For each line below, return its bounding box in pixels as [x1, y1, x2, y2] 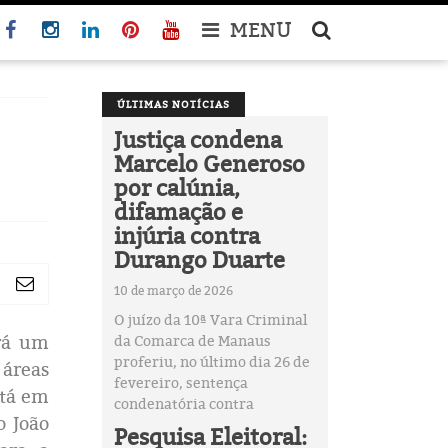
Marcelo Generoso [113, 148, 305, 179]
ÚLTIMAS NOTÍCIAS [116, 97, 230, 111]
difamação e [113, 196, 243, 227]
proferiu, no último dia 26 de [113, 352, 310, 371]
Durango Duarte [113, 244, 285, 275]
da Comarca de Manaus [113, 331, 271, 350]
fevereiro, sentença [113, 373, 248, 392]
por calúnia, [113, 172, 240, 203]
